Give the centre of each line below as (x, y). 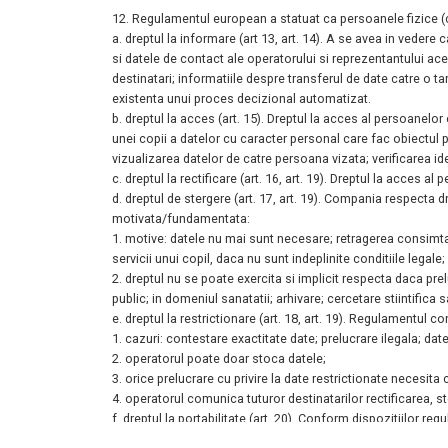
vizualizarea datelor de (177, 159)
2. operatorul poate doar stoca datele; (219, 359)
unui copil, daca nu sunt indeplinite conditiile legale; (300, 259)
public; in (138, 299)
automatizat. (335, 99)
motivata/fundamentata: (181, 219)
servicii (133, 259)
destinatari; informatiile (179, 79)
